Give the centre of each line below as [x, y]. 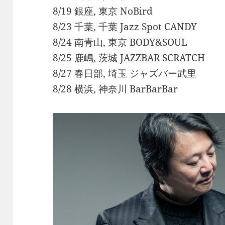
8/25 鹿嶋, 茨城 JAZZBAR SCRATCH [129, 58]
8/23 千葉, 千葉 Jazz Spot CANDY [125, 27]
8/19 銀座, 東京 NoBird [103, 11]
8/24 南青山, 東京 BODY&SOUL [120, 42]
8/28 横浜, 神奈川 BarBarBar [116, 89]
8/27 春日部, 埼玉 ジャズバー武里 [125, 73]
